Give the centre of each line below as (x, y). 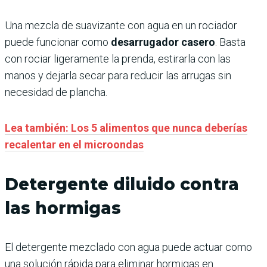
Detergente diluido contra (122, 184)
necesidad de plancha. (56, 92)
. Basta (230, 42)
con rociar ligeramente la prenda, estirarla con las (118, 59)
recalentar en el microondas (74, 145)
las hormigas (63, 208)
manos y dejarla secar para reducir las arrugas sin (118, 76)
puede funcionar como (58, 42)
